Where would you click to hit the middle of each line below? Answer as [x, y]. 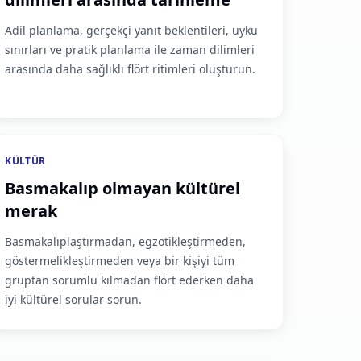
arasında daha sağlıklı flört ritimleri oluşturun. [131, 69]
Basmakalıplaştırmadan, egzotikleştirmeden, [126, 241]
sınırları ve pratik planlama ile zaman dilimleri [130, 50]
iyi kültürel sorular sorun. [74, 299]
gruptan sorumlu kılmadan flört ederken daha [130, 280]
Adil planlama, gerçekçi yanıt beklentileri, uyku [132, 30]
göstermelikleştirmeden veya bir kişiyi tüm [120, 261]
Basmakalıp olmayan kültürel [123, 188]
